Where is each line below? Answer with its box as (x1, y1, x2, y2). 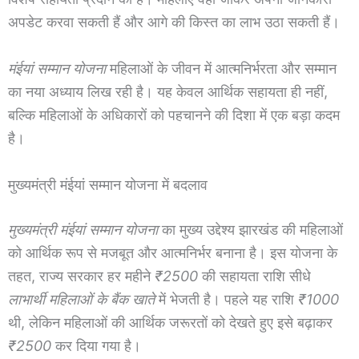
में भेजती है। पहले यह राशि (155, 290, 298, 308)
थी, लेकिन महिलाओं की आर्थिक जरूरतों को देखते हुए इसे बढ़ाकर (8, 313, 333, 331)
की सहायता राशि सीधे (198, 267, 311, 284)
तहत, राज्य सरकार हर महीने (8, 267, 155, 284)
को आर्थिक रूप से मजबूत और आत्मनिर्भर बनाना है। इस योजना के (8, 244, 337, 261)
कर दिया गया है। (51, 337, 141, 354)
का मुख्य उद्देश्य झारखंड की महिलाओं (158, 220, 343, 238)
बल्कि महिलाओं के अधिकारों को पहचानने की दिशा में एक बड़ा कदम (8, 107, 340, 124)
